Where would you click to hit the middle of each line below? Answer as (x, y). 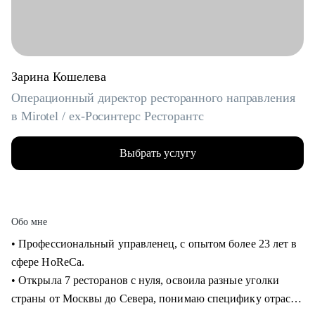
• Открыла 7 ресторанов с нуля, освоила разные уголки (146, 280)
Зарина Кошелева (59, 77)
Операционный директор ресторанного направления (153, 98)
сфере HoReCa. (50, 262)
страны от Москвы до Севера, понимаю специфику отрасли (157, 298)
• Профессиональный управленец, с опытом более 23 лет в (154, 244)
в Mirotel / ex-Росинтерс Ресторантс (108, 116)
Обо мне (30, 222)
